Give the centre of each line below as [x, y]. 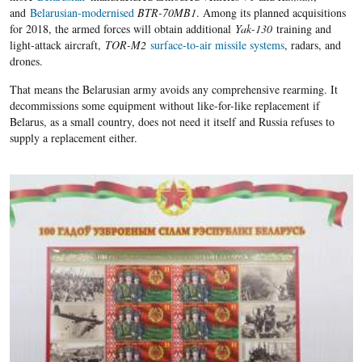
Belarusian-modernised [82, 12]
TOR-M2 [125, 44]
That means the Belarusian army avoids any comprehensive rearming [166, 89]
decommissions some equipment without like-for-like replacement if [164, 105]
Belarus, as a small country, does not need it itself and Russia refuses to [172, 121]
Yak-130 [255, 28]
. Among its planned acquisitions [271, 12]
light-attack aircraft [53, 44]
